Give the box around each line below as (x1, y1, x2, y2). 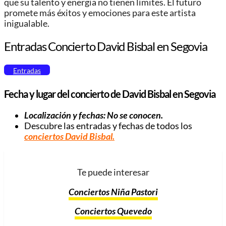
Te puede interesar (77, 167, 149, 178)
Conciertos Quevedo (74, 206, 152, 217)
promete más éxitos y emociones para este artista (4, 8, 196, 19)
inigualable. (4, 18, 49, 29)
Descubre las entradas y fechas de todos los (24, 121, 192, 132)
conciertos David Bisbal (24, 131, 112, 142)
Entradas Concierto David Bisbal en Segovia (4, 39, 207, 54)
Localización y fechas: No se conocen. (24, 110, 163, 121)
